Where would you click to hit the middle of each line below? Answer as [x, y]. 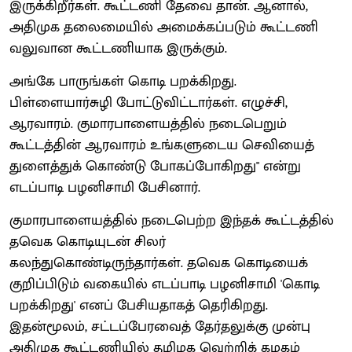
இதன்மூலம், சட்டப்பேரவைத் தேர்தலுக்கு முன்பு [160, 326]
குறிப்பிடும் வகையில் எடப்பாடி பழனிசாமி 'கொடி [165, 284]
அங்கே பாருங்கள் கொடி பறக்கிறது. [123, 81]
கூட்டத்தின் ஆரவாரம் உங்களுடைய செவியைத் [162, 145]
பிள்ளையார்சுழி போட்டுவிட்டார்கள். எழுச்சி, [148, 103]
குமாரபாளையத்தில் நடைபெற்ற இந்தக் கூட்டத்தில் [172, 220]
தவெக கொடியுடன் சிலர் [88, 242]
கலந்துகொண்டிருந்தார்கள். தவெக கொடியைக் [159, 263]
